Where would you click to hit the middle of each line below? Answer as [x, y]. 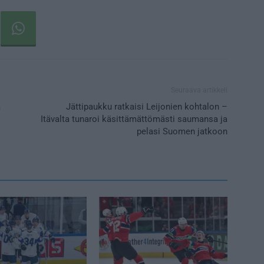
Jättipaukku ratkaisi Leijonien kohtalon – [147, 106]
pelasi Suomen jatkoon [182, 131]
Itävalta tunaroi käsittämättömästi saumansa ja [134, 119]
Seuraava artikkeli [199, 90]
